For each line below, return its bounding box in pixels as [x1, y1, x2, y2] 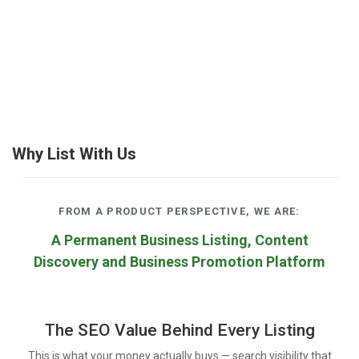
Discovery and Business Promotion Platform [34, 252, 325, 270]
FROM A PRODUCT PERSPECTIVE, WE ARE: [58, 204, 301, 217]
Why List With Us [12, 143, 136, 163]
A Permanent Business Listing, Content [50, 231, 309, 248]
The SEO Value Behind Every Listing [44, 320, 315, 340]
